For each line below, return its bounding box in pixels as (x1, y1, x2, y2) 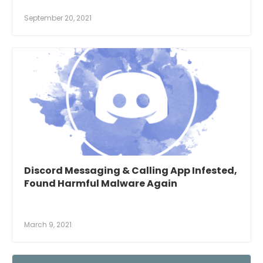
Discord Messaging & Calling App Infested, (24, 164, 237, 177)
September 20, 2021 (24, 13, 92, 23)
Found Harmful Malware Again (24, 177, 177, 190)
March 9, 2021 (24, 220, 72, 230)
